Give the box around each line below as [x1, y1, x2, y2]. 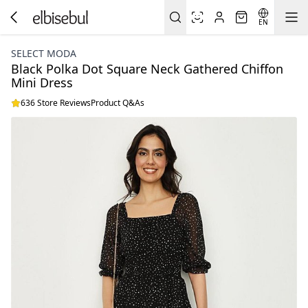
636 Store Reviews [21, 97, 91, 109]
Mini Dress [11, 74, 73, 91]
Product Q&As [91, 97, 144, 109]
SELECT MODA [11, 47, 76, 60]
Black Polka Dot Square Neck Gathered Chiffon [11, 60, 283, 77]
